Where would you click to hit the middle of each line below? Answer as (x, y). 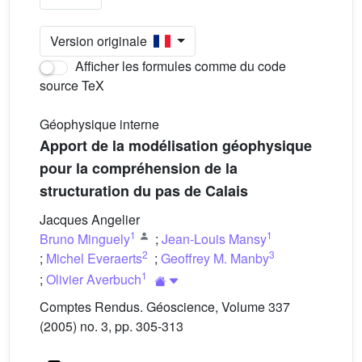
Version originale (102, 41)
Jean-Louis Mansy (214, 239)
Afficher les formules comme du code (179, 66)
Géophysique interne (99, 124)
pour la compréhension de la (139, 168)
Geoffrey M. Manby (215, 258)
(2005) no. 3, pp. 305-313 (112, 326)
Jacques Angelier (90, 219)
